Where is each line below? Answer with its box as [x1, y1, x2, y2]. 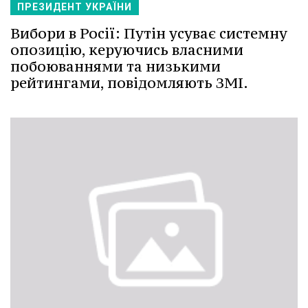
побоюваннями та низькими [10, 56, 221, 76]
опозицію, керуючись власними [10, 40, 243, 59]
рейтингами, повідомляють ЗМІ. [10, 73, 248, 92]
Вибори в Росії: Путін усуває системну [10, 23, 287, 43]
